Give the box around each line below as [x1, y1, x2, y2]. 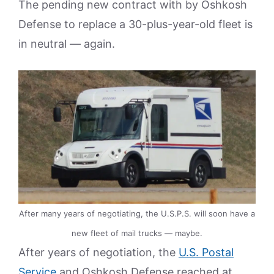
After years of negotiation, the [18, 246, 179, 259]
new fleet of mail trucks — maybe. [72, 228, 202, 239]
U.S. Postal [179, 246, 234, 259]
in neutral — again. [18, 37, 115, 50]
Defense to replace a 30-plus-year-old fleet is [18, 18, 253, 31]
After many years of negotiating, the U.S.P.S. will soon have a [19, 209, 255, 219]
